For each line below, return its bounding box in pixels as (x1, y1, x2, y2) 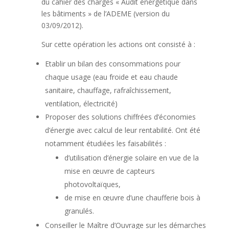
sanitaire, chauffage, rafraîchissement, (44, 85, 171, 96)
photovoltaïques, (64, 179, 121, 190)
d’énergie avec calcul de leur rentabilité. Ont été (44, 125, 200, 135)
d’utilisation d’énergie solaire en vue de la (64, 153, 199, 163)
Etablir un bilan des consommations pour (44, 59, 180, 69)
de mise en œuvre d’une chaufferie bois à (64, 193, 200, 203)
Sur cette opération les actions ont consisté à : (41, 39, 195, 50)
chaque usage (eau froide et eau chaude (44, 72, 178, 82)
